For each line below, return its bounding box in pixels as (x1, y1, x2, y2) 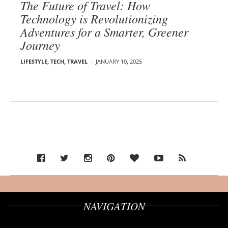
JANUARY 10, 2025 (96, 57, 142, 65)
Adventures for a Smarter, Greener (20, 23, 188, 40)
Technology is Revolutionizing (20, 10, 168, 26)
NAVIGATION (83, 198, 145, 213)
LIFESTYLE (20, 57, 47, 65)
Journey (20, 36, 60, 53)
